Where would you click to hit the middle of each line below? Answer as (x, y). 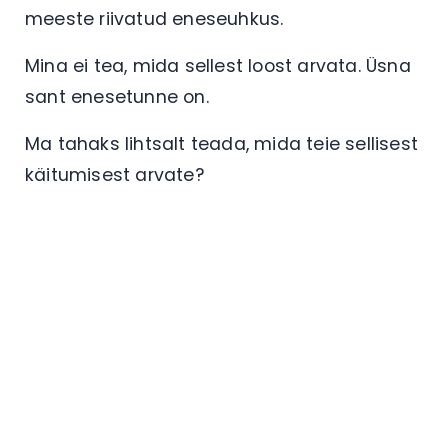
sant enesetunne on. (119, 96)
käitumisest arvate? (120, 174)
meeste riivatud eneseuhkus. (157, 18)
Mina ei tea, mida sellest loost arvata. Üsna (218, 65)
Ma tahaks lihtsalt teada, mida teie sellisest (222, 143)
